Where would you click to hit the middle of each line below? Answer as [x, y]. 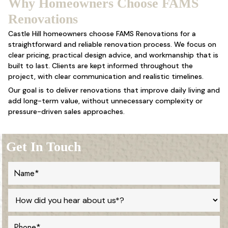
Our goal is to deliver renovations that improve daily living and [114, 90]
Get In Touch [44, 147]
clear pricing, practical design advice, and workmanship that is [113, 55]
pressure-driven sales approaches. [66, 111]
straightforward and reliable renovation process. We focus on [112, 44]
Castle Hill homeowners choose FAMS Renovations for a [102, 34]
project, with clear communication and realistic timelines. [106, 76]
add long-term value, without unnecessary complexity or [105, 101]
